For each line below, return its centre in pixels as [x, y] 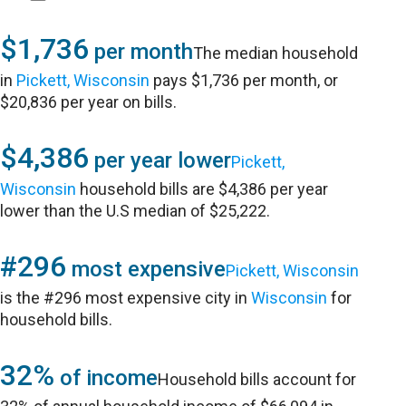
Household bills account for [257, 379]
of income [106, 378]
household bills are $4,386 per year [203, 189]
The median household [276, 53]
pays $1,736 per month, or [244, 80]
